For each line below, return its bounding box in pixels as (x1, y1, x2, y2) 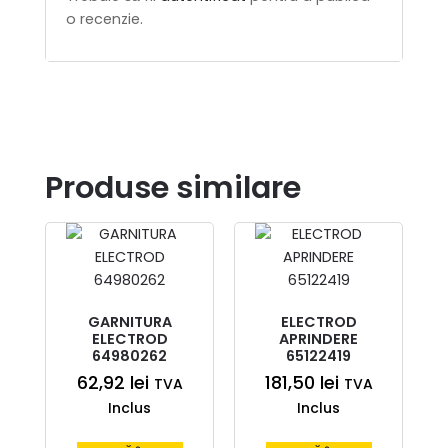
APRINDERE (279, 328, 358, 349)
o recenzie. (66, 9, 143, 30)
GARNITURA (87, 311, 172, 332)
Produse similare (45, 166, 301, 210)
